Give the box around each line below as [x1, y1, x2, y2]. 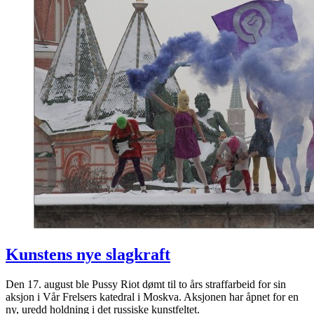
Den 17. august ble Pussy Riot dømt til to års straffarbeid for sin [6, 278, 286, 290]
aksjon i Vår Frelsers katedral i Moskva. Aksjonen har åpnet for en [6, 290, 299, 303]
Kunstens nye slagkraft [6, 245, 170, 264]
